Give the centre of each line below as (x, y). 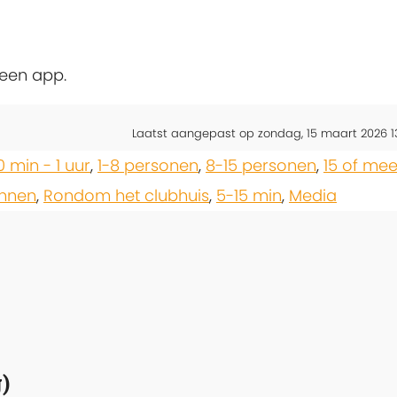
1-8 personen (148, 165)
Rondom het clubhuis (126, 195)
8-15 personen (261, 165)
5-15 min (249, 195)
